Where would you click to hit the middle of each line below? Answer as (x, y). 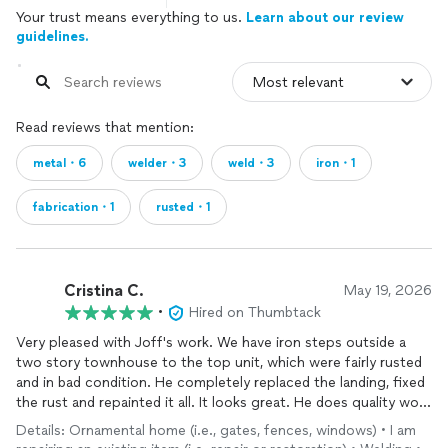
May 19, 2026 (388, 290)
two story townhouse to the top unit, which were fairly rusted (219, 362)
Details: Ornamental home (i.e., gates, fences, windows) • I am (216, 430)
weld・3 (251, 163)
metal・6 (59, 163)
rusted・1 (183, 207)
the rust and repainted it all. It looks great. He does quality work (223, 402)
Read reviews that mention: (105, 127)
